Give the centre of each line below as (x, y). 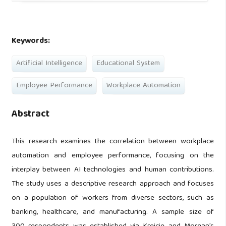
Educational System (128, 64)
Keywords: (31, 42)
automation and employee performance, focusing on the (113, 156)
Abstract (30, 115)
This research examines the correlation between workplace (113, 142)
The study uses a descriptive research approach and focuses (113, 184)
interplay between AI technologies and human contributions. (113, 170)
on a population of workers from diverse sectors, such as (113, 199)
